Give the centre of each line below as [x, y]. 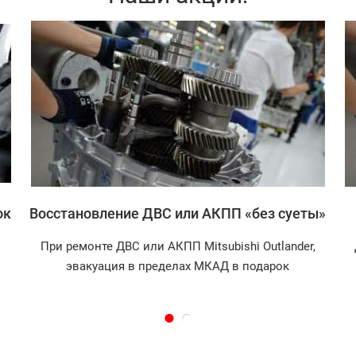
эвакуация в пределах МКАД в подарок [178, 266]
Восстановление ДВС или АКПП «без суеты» [178, 213]
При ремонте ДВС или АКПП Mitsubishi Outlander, [178, 246]
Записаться [178, 103]
